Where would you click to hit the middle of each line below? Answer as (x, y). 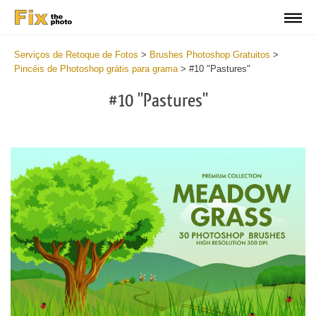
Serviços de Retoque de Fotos (76, 55)
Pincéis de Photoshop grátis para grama (96, 69)
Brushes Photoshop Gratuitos (210, 55)
